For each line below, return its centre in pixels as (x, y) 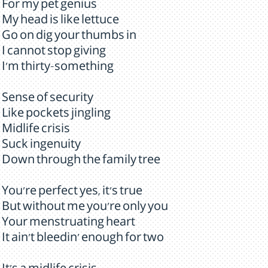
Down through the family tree (81, 162)
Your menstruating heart (68, 224)
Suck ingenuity (41, 146)
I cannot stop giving (54, 53)
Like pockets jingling (56, 115)
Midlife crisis (36, 130)
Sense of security (48, 99)
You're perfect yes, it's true (72, 193)
